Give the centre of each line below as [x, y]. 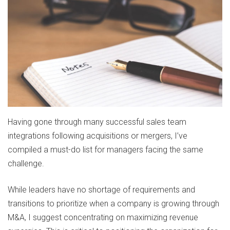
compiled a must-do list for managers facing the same [106, 150]
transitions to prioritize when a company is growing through [113, 204]
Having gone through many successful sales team [97, 122]
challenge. [26, 164]
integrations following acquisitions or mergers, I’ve [98, 136]
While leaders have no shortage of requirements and [101, 190]
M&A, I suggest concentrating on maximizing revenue [103, 218]
